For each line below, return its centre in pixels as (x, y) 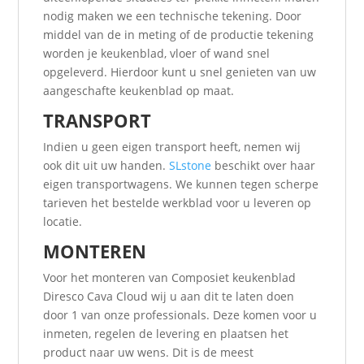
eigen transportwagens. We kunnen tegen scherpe (181, 184)
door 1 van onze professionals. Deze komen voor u (180, 315)
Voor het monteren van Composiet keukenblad (170, 278)
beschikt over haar (264, 166)
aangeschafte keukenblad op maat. (139, 91)
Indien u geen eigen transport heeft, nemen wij (172, 147)
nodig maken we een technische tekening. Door (173, 16)
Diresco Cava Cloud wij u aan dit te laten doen (169, 297)
